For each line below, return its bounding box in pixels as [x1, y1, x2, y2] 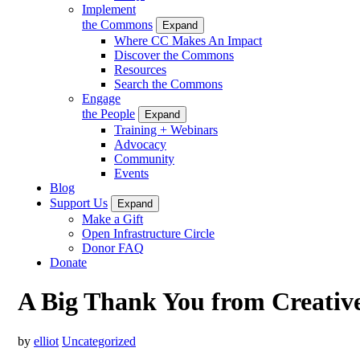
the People [82, 106, 135, 121]
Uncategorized [62, 333, 136, 348]
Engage [82, 91, 121, 105]
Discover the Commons [114, 47, 234, 62]
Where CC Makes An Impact [114, 33, 262, 47]
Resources [114, 62, 166, 76]
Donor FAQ [82, 240, 144, 255]
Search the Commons [114, 76, 223, 91]
